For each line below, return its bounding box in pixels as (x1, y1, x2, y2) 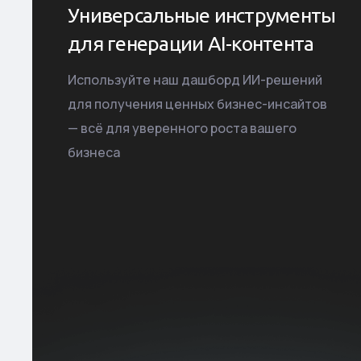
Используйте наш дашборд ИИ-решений (68, 71, 323, 89)
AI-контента (207, 32, 314, 56)
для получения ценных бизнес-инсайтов (68, 95, 328, 114)
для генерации (68, 32, 208, 56)
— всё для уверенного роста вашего (68, 119, 297, 138)
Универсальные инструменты (68, 4, 336, 27)
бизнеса (68, 143, 121, 162)
